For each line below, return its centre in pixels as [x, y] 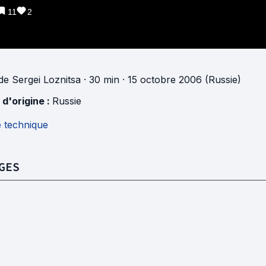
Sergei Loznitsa [46, 80]
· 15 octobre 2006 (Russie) [180, 80]
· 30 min [100, 80]
